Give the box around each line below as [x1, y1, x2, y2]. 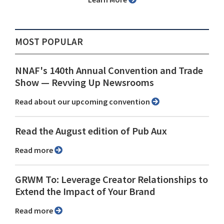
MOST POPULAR [15, 35, 83, 48]
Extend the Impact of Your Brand [15, 185, 155, 198]
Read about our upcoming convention [19, 96, 151, 107]
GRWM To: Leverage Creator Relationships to [15, 173, 208, 186]
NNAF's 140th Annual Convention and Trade [15, 64, 203, 77]
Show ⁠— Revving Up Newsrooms [15, 76, 154, 89]
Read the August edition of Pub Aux [15, 124, 167, 138]
